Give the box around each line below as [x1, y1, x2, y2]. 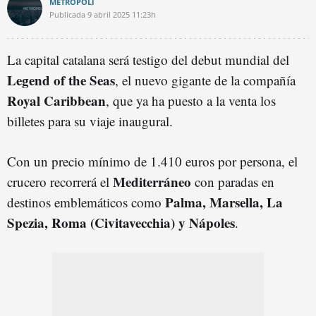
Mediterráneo [113, 172, 191, 191]
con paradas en [191, 173, 274, 190]
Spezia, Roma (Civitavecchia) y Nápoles [7, 213, 235, 232]
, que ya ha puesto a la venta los [106, 92, 276, 109]
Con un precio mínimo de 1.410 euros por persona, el [7, 152, 298, 170]
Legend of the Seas [7, 71, 115, 90]
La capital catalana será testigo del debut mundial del [7, 51, 289, 68]
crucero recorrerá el [7, 173, 113, 190]
